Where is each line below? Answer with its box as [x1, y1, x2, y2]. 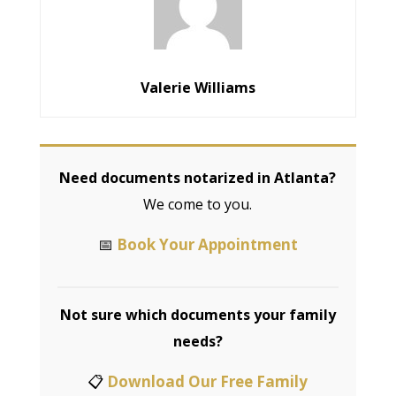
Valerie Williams [140, 78, 255, 98]
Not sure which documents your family [59, 305, 336, 325]
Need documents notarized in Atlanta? [59, 168, 337, 188]
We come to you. [143, 194, 253, 215]
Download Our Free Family [107, 371, 308, 392]
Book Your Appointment [116, 234, 298, 255]
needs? [172, 331, 223, 352]
